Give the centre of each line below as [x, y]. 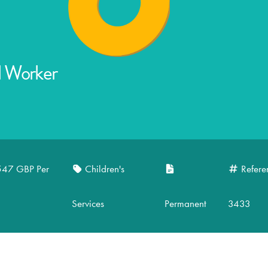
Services [88, 203]
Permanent [186, 203]
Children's [104, 168]
